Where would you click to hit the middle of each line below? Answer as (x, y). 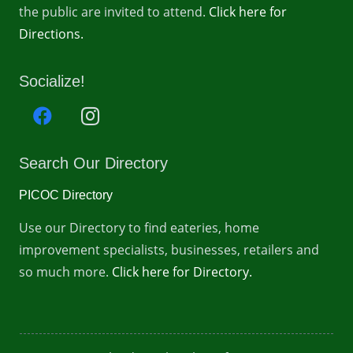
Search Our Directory (93, 163)
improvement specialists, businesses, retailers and (169, 250)
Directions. (51, 34)
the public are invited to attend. (114, 12)
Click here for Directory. (182, 272)
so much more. (65, 272)
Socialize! (52, 81)
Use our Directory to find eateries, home (139, 228)
